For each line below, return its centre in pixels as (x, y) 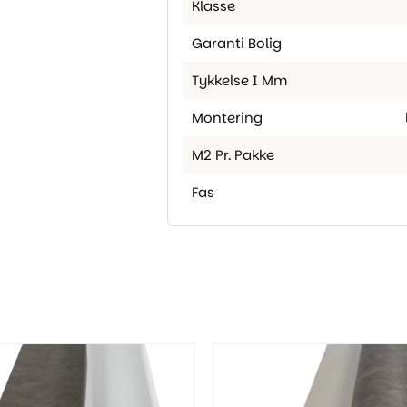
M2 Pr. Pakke (233, 155)
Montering (227, 118)
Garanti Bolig (237, 43)
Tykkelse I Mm (239, 80)
